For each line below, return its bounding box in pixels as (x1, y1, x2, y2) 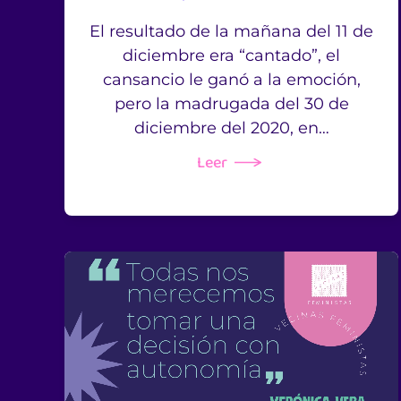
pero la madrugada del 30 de (114, 94, 349, 115)
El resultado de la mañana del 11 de (90, 21, 374, 42)
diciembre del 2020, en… (133, 118, 329, 139)
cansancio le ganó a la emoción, (102, 70, 361, 90)
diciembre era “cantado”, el (123, 46, 341, 66)
